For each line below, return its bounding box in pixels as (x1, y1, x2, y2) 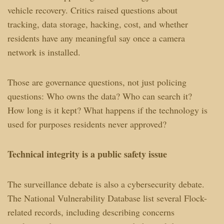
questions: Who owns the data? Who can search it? (7, 89, 192, 102)
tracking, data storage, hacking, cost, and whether (7, 17, 188, 30)
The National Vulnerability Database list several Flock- (7, 191, 207, 204)
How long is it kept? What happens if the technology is (7, 103, 207, 116)
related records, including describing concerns (7, 205, 174, 218)
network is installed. (7, 45, 80, 58)
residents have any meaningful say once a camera (7, 31, 185, 44)
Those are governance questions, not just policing (7, 75, 186, 88)
